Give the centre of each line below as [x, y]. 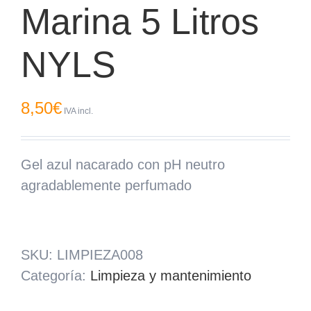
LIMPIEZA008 [100, 254]
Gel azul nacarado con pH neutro [123, 164]
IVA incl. [77, 111]
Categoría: [56, 275]
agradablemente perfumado [106, 185]
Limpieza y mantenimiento [171, 275]
